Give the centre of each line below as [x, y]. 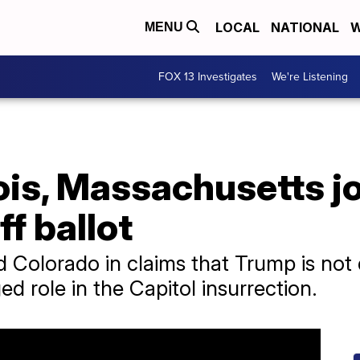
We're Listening [310, 77]
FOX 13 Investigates [208, 77]
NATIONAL [305, 28]
